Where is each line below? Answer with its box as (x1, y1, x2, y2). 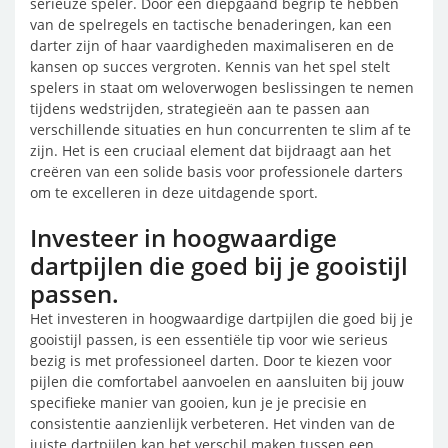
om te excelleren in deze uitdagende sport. (30, 183, 318, 202)
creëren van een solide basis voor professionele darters (30, 162, 403, 181)
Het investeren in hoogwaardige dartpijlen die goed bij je (30, 309, 413, 328)
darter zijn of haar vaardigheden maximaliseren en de (30, 36, 394, 55)
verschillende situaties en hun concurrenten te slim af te (30, 120, 411, 139)
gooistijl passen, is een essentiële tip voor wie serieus (30, 330, 388, 349)
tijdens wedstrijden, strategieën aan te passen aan (30, 99, 370, 118)
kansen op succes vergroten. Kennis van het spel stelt (30, 57, 390, 76)
